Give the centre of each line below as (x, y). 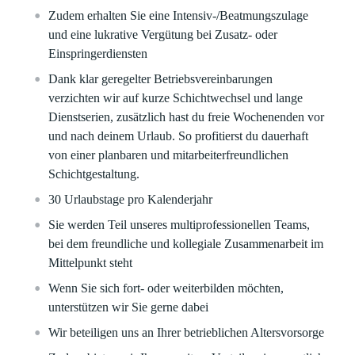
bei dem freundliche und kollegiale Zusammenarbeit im (186, 244)
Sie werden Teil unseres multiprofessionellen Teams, (179, 225)
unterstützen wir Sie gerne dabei (129, 307)
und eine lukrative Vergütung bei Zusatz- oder (163, 34)
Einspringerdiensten (98, 53)
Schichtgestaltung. (94, 174)
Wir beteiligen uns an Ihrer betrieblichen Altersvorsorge (187, 332)
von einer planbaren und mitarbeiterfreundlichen (169, 155)
